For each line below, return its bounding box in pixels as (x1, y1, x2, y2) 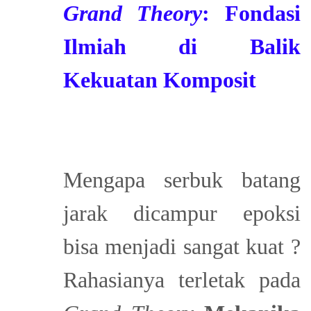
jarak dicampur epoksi (62, 200, 301, 226)
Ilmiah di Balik (62, 33, 301, 59)
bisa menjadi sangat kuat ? (62, 233, 301, 259)
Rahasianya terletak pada (62, 267, 301, 292)
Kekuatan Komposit (62, 67, 256, 92)
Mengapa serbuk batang (62, 167, 301, 192)
